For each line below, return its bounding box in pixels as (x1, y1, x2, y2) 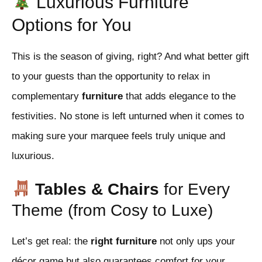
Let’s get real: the (12, 236, 91, 247)
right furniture (91, 236, 157, 247)
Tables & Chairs (35, 180, 159, 199)
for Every (158, 180, 230, 199)
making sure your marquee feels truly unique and (12, 130, 225, 142)
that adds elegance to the (123, 91, 236, 102)
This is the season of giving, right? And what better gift (12, 51, 249, 63)
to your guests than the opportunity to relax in (12, 71, 210, 82)
